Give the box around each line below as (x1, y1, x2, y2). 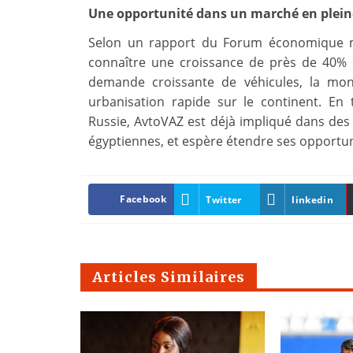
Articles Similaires (92, 268, 245, 287)
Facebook (120, 192, 166, 206)
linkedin (292, 192, 333, 206)
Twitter (206, 192, 242, 206)
